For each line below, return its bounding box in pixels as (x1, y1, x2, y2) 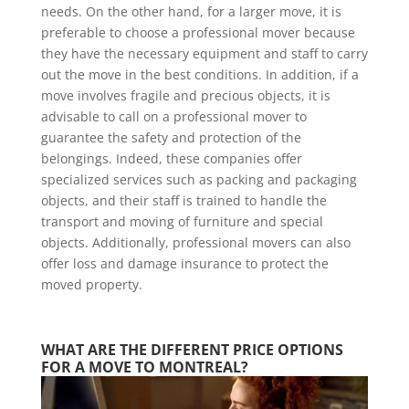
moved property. (40, 275, 142, 293)
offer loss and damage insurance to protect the (40, 254, 329, 272)
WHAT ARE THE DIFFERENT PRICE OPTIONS (40, 339, 343, 360)
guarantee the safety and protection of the (40, 128, 301, 146)
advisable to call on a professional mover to (40, 107, 307, 125)
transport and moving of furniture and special (40, 212, 323, 230)
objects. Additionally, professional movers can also (40, 233, 351, 251)
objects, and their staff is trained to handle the (40, 191, 327, 209)
